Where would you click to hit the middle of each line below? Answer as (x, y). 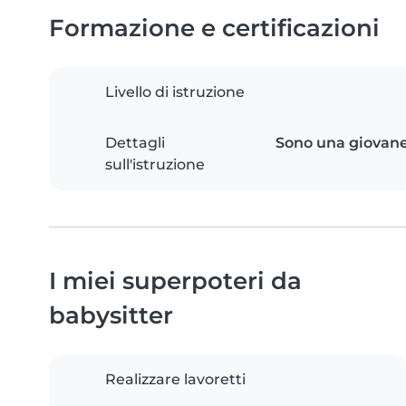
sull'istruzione (155, 165)
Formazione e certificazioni (214, 28)
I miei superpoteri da (175, 281)
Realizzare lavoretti (175, 380)
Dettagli (135, 143)
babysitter (111, 315)
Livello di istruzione (175, 92)
